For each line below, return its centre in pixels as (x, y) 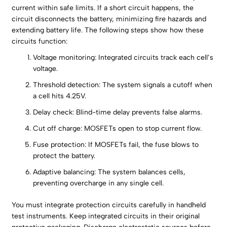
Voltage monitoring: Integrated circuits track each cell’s (123, 58)
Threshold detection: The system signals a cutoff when (123, 85)
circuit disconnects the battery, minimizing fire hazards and (109, 19)
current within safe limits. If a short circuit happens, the (103, 8)
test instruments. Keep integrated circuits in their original (106, 216)
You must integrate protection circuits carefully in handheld (109, 205)
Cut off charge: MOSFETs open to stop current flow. (118, 129)
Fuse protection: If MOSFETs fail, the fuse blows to (116, 145)
